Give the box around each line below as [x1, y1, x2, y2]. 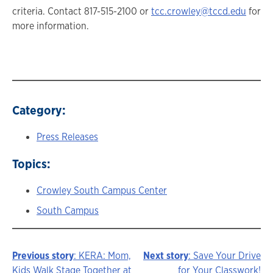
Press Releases [37, 130, 98, 144]
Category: [12, 102, 66, 119]
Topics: [12, 155, 51, 172]
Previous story [12, 249, 74, 263]
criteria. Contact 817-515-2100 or [12, 4, 151, 18]
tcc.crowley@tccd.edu [151, 4, 246, 18]
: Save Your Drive [188, 249, 261, 263]
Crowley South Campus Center [37, 184, 167, 197]
